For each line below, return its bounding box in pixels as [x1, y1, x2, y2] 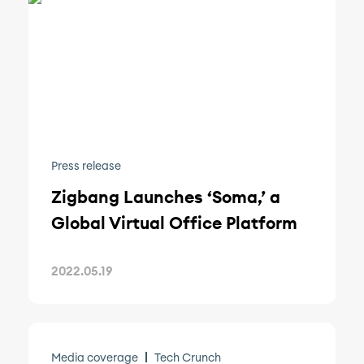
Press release [51, 161, 121, 173]
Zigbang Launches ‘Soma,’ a [51, 186, 280, 209]
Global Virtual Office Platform [51, 212, 297, 235]
